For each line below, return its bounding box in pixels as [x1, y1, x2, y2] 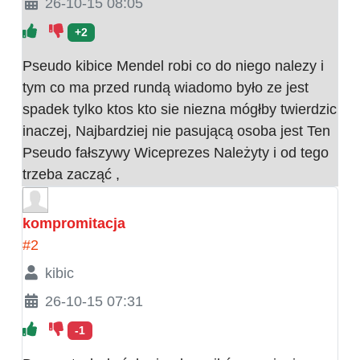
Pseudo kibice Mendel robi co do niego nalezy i [22, 57, 324, 74]
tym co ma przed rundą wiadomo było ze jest [22, 79, 309, 96]
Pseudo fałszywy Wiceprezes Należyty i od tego [22, 144, 329, 161]
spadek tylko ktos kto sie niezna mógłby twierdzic [22, 100, 337, 117]
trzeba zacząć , [22, 166, 120, 182]
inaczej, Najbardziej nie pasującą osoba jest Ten [22, 122, 330, 139]
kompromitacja [22, 215, 125, 231]
